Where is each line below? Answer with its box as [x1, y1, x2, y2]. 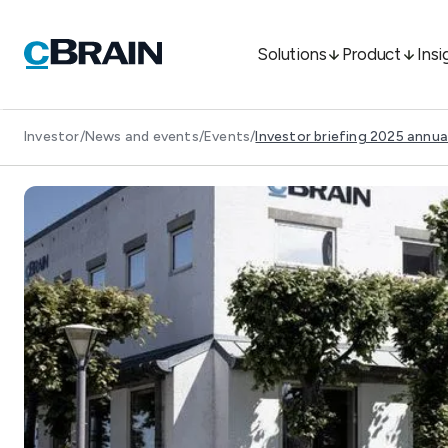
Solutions [257, 44, 327, 64]
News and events [84, 128, 199, 145]
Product [342, 44, 402, 64]
